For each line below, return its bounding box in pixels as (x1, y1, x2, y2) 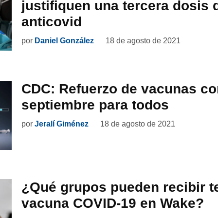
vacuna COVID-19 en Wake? (21, 196, 204, 211)
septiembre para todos (21, 97, 169, 112)
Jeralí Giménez (35, 119, 89, 128)
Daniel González (35, 36, 94, 45)
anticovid (21, 14, 82, 29)
